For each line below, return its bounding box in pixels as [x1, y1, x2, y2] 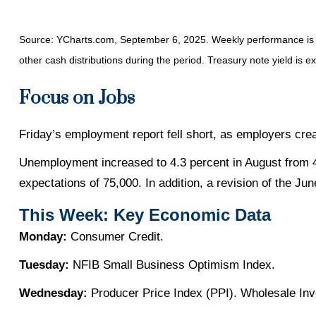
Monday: [18, 229, 67, 243]
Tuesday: [18, 257, 69, 272]
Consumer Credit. [66, 229, 164, 243]
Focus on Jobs [18, 87, 135, 110]
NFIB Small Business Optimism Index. [68, 257, 275, 272]
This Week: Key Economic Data [18, 205, 271, 224]
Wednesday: [18, 286, 91, 300]
